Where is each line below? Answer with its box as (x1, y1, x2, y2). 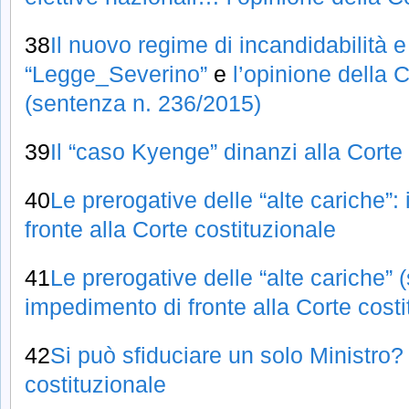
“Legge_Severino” (25, 61, 207, 88)
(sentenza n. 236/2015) (25, 90, 261, 117)
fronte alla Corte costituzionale (25, 215, 336, 242)
